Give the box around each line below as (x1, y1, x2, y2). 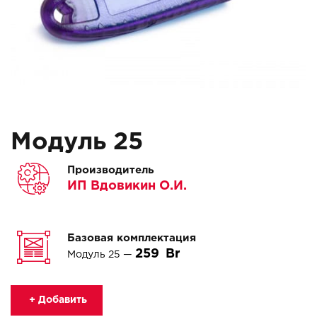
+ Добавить (26, 296, 87, 304)
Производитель (67, 166, 154, 175)
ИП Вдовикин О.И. (67, 180, 187, 192)
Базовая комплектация (67, 234, 196, 243)
